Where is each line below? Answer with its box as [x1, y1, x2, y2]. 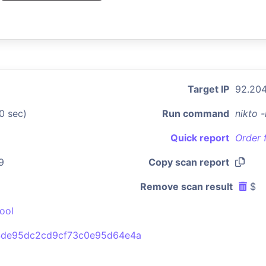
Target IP [188, 83, 229, 95]
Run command [162, 107, 229, 119]
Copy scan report [148, 156, 229, 168]
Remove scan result [140, 180, 233, 192]
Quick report [170, 132, 229, 144]
